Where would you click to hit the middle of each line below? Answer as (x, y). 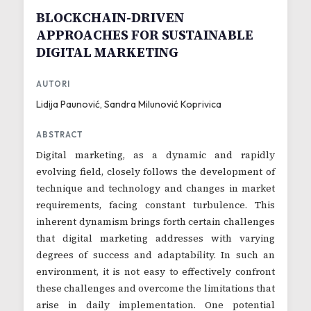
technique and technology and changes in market (155, 188)
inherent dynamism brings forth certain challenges (155, 222)
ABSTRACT (59, 135)
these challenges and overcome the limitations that (155, 288)
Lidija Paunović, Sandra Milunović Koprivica (129, 104)
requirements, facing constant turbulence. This (155, 205)
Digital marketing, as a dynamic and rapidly (155, 155)
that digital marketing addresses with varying (155, 238)
